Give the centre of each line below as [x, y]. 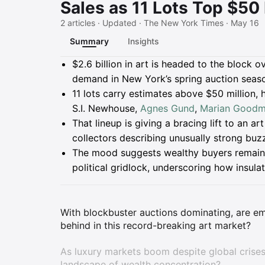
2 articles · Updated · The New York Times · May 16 [160, 23]
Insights [143, 41]
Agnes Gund [167, 108]
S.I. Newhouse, [106, 108]
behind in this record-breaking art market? [156, 225]
